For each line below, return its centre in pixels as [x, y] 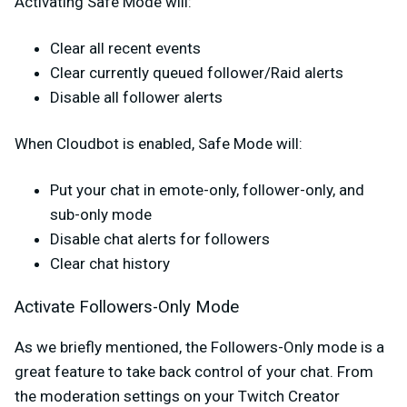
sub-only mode [101, 215]
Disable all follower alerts [136, 98]
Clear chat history [110, 264]
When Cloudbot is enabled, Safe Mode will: [159, 144]
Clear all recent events [125, 49]
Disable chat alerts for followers [160, 239]
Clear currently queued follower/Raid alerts [197, 73]
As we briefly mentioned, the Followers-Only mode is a [199, 347]
